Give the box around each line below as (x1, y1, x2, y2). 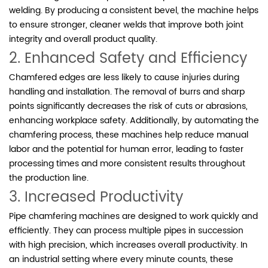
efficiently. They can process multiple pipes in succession (9, 223, 243, 237)
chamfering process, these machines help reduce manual (9, 127, 248, 142)
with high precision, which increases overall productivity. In (9, 237, 248, 252)
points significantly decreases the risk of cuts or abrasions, (9, 99, 248, 113)
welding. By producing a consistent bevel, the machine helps (9, 3, 258, 17)
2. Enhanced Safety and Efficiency (9, 46, 247, 71)
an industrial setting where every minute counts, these (9, 252, 233, 266)
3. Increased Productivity (9, 185, 183, 209)
